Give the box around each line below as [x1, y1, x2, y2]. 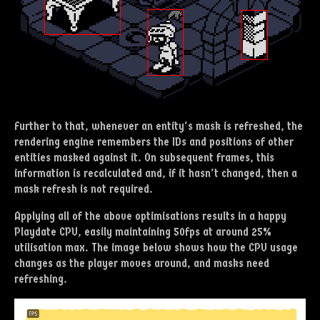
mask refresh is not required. [14, 181, 153, 196]
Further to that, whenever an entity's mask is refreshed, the [14, 119, 303, 133]
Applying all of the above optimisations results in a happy [14, 209, 286, 223]
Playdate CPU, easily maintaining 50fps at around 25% [14, 224, 271, 239]
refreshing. [14, 271, 67, 286]
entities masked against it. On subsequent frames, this [14, 150, 274, 164]
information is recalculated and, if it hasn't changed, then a [14, 166, 297, 180]
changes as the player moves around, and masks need [14, 256, 269, 270]
